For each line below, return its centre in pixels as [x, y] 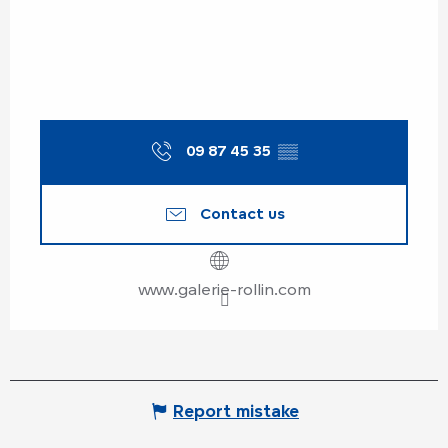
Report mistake [236, 411]
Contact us [242, 213]
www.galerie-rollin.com [224, 289]
